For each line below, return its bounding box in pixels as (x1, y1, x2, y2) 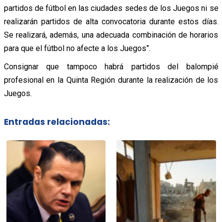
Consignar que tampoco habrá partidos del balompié (3, 61, 219, 71)
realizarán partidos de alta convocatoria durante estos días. (3, 16, 219, 26)
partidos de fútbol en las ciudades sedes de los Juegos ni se (3, 3, 219, 13)
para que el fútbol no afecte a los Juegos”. (3, 43, 151, 53)
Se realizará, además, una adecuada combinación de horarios (3, 30, 219, 40)
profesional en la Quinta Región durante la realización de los (3, 75, 219, 85)
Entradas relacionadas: (3, 116, 110, 128)
